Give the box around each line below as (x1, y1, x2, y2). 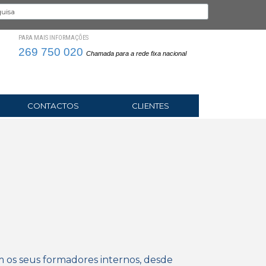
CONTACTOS (27, 101, 79, 110)
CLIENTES (131, 101, 169, 110)
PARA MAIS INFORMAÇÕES (18, 34, 88, 42)
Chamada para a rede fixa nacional (86, 50, 186, 57)
